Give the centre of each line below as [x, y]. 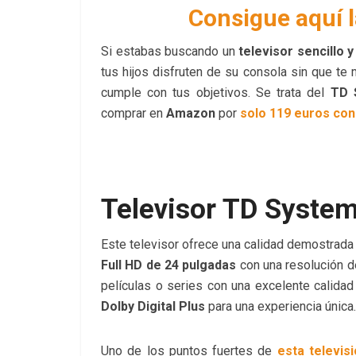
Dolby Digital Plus [153, 307]
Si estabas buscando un [168, 52]
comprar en [133, 114]
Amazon [191, 114]
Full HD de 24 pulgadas [169, 265]
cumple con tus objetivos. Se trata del [213, 93]
